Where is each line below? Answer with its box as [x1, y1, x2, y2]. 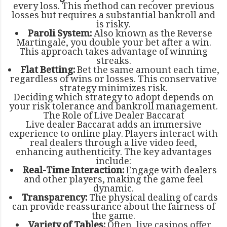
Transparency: [22, 191, 87, 206]
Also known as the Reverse [91, 26, 212, 42]
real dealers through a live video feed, [30, 136, 197, 152]
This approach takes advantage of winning [19, 45, 208, 60]
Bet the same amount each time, [74, 63, 219, 79]
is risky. [96, 17, 131, 33]
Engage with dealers [124, 163, 217, 179]
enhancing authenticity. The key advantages [15, 145, 212, 161]
